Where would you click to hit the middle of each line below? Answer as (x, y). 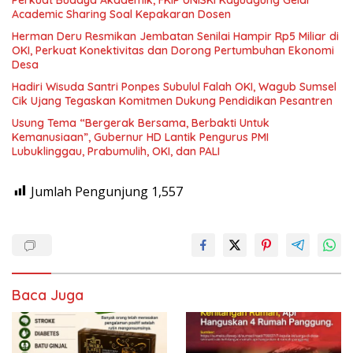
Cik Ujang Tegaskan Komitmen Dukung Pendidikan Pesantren (172, 100)
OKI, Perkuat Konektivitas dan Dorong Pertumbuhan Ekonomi (173, 50)
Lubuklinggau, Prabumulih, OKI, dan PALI (116, 151)
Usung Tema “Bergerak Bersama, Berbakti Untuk (141, 123)
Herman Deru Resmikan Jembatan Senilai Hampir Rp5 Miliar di (175, 36)
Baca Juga (48, 295)
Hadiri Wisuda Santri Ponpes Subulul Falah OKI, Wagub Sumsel (174, 86)
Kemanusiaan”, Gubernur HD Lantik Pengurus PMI (140, 137)
